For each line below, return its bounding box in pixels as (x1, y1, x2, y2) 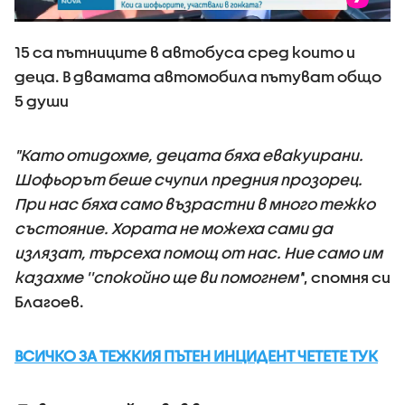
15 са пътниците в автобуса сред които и (14, 43, 355, 61)
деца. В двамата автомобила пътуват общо (14, 68, 381, 85)
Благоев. (14, 293, 84, 310)
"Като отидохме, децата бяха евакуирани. (14, 146, 363, 164)
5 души (14, 92, 69, 109)
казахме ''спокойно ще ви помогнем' (14, 268, 302, 286)
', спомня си (302, 268, 391, 286)
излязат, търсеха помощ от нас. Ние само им (14, 244, 382, 261)
